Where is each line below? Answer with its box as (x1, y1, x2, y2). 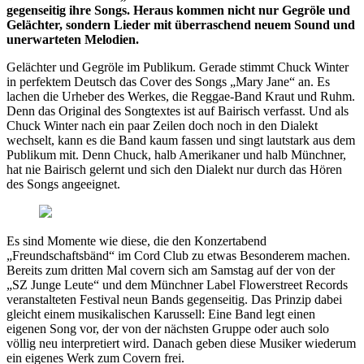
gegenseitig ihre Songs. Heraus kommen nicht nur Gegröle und (6, 2, 350, 17)
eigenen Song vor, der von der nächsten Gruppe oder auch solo (6, 321, 329, 336)
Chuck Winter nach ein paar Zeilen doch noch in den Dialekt (6, 118, 318, 132)
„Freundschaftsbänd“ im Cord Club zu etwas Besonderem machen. (6, 248, 350, 262)
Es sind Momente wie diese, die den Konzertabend (6, 233, 266, 248)
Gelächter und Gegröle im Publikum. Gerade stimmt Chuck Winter (6, 59, 349, 74)
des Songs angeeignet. (6, 176, 120, 191)
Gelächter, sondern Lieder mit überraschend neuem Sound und (6, 17, 355, 32)
